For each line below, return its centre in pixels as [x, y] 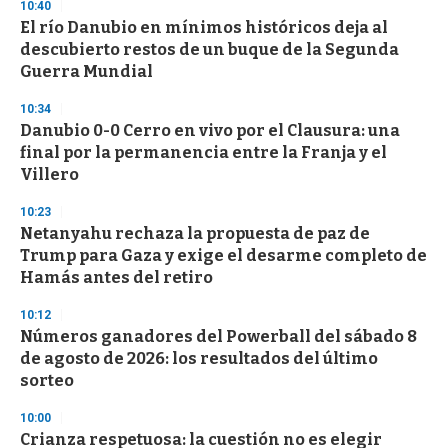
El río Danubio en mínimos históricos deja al [204, 27]
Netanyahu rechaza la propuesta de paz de [195, 233]
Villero [49, 174]
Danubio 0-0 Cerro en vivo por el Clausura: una [210, 130]
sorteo [47, 380]
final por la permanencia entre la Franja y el [203, 152]
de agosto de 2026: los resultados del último [199, 358]
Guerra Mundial [86, 71]
